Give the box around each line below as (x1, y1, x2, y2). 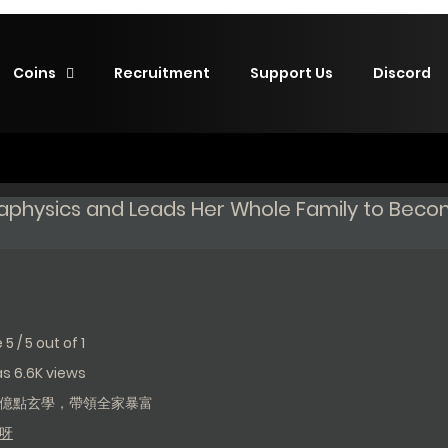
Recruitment (114, 63, 210, 83)
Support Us (250, 63, 333, 83)
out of (36, 333, 81, 354)
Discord (373, 63, 431, 83)
